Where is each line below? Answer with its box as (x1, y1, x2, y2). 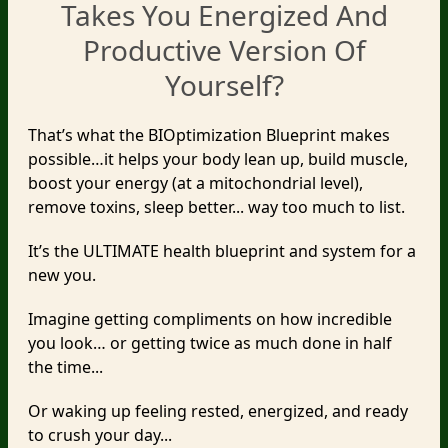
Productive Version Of (82, 31, 366, 70)
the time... (28, 356, 103, 379)
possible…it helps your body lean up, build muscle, (28, 148, 408, 171)
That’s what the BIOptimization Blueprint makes (28, 124, 390, 147)
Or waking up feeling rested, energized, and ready (28, 400, 408, 423)
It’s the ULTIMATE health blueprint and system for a (28, 240, 416, 263)
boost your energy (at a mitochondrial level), (28, 172, 363, 195)
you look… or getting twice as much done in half (28, 332, 392, 355)
